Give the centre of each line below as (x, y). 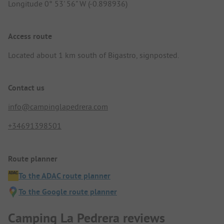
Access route (30, 36)
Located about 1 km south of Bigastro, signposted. (93, 55)
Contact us (26, 88)
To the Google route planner (68, 191)
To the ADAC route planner (64, 175)
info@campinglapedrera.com (58, 107)
